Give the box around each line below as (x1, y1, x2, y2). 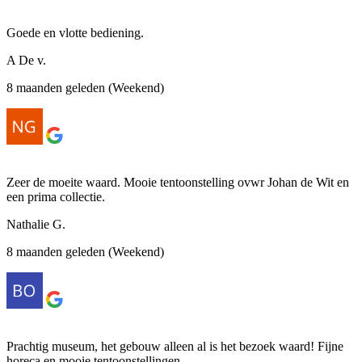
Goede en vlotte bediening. (6, 25, 144, 40)
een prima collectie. (6, 189, 105, 204)
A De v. (6, 53, 46, 67)
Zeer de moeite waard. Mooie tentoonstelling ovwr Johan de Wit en (6, 175, 349, 189)
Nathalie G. (6, 217, 65, 231)
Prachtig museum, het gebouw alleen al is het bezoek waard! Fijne (6, 339, 343, 353)
